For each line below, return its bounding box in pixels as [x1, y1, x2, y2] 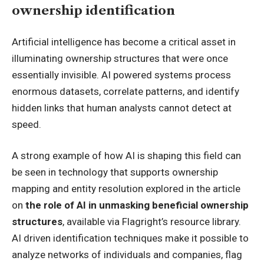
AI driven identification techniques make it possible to [12, 232, 249, 245]
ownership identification [12, 3, 175, 18]
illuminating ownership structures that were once [12, 52, 228, 64]
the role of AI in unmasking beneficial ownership [25, 199, 249, 212]
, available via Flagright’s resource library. [62, 216, 241, 228]
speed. [12, 118, 41, 130]
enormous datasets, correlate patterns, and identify [12, 85, 239, 97]
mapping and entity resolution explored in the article [12, 183, 240, 195]
